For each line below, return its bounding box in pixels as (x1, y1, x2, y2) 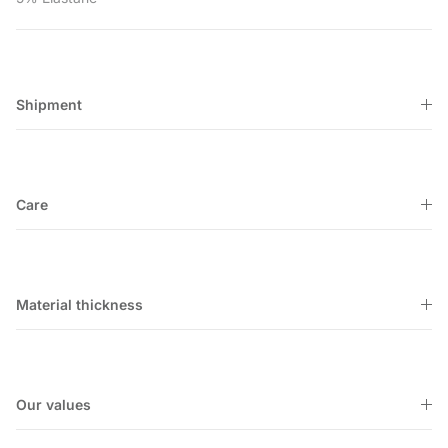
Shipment (16, 96, 82, 114)
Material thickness (16, 296, 143, 314)
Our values (16, 396, 91, 414)
